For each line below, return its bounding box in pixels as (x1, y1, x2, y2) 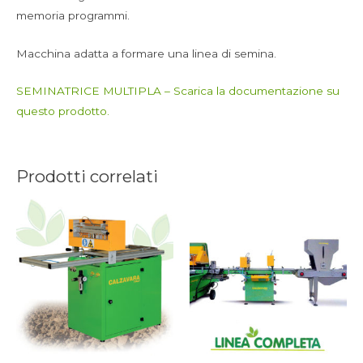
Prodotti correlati (16, 166, 158, 187)
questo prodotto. (16, 105, 109, 118)
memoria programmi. (16, 8, 130, 22)
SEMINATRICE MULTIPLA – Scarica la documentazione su (16, 84, 340, 98)
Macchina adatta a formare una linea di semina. (16, 46, 276, 60)
